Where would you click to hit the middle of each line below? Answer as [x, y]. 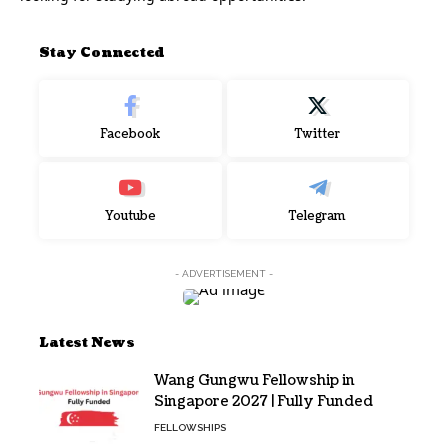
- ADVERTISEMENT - [224, 274]
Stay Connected [101, 53]
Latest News [87, 343]
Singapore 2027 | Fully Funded [263, 402]
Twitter [318, 135]
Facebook [130, 135]
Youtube [130, 217]
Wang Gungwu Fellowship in [254, 381]
